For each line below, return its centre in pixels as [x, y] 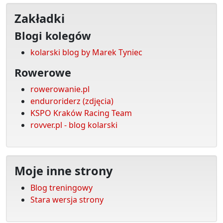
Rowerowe [43, 72]
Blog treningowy [61, 187]
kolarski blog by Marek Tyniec [86, 52]
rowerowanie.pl [60, 89]
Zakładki [40, 18]
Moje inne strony [63, 170]
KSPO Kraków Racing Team [81, 113]
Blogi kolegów [53, 35]
